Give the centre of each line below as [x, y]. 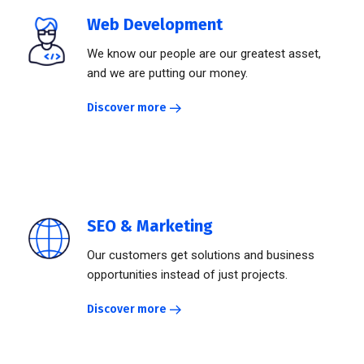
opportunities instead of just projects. [187, 275]
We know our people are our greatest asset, [204, 54]
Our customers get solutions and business [201, 256]
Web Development [155, 25]
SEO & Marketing [150, 226]
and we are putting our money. [167, 74]
